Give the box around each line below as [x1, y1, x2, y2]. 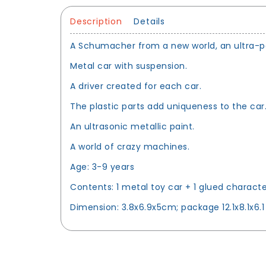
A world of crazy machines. [70, 140, 189, 153]
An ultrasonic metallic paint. [70, 120, 195, 132]
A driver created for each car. [70, 80, 201, 92]
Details [134, 15, 165, 27]
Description [70, 15, 122, 27]
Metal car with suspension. [70, 59, 187, 72]
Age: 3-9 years [70, 160, 134, 173]
